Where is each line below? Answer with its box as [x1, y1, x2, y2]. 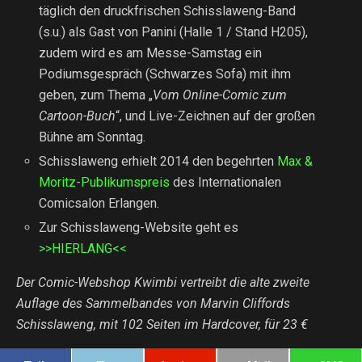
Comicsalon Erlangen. [39, 196, 160, 212]
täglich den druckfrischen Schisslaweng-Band [39, 3, 297, 19]
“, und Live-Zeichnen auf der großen [116, 108, 316, 124]
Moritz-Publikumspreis [39, 175, 170, 191]
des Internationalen [170, 175, 282, 191]
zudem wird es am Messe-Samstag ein [39, 45, 263, 61]
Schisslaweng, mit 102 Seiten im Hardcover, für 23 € [16, 317, 308, 333]
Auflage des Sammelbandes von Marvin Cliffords [16, 296, 290, 312]
